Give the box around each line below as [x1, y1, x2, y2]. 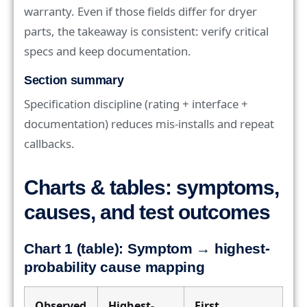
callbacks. [24, 135, 75, 151]
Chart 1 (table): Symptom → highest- [24, 241, 270, 257]
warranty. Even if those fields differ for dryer [24, 3, 257, 19]
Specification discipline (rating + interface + [24, 95, 248, 112]
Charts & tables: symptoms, [24, 175, 279, 199]
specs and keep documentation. [24, 42, 191, 59]
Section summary [24, 73, 124, 88]
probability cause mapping [24, 259, 205, 275]
